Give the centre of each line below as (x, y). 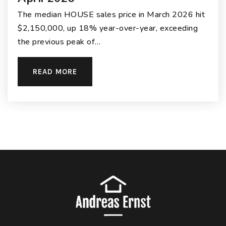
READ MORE (55, 72)
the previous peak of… (59, 42)
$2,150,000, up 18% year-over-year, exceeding (108, 29)
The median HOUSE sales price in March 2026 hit (111, 15)
